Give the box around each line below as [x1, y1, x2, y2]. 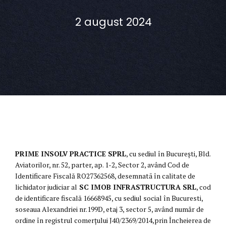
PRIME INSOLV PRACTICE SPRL [15, 149, 126, 159]
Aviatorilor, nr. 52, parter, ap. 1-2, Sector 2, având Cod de [15, 160, 189, 170]
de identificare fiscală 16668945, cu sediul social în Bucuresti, [15, 193, 203, 203]
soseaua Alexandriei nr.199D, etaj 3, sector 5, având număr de [15, 204, 204, 214]
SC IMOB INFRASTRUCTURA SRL [77, 182, 196, 192]
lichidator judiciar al [15, 182, 77, 192]
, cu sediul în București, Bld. [126, 149, 210, 159]
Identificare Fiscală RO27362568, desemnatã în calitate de [15, 171, 195, 181]
